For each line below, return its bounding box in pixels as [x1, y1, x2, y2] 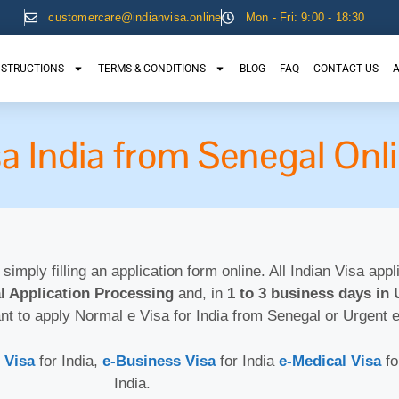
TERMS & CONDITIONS [97, 62, 206, 76]
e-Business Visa [102, 352, 216, 370]
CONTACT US [313, 62, 379, 76]
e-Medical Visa [278, 352, 386, 370]
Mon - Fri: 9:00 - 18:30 [245, 11, 365, 24]
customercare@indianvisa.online [48, 11, 222, 24]
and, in [174, 285, 227, 303]
